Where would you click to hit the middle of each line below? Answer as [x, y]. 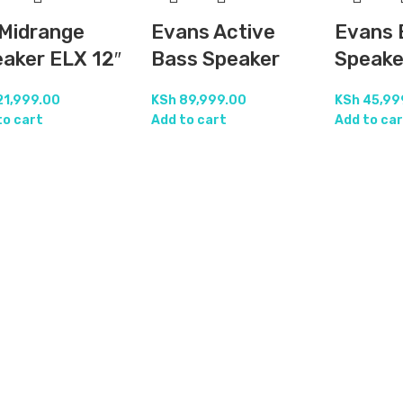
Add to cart [188, 120]
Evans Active [213, 31]
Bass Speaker [215, 58]
